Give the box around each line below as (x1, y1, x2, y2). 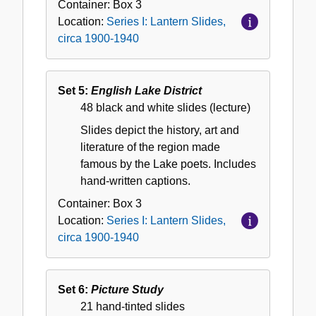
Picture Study (91, 284, 164, 296)
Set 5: (58, 85, 91, 97)
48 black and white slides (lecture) (80, 102, 250, 114)
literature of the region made (80, 141, 220, 154)
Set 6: (58, 284, 91, 296)
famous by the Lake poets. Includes (80, 158, 256, 171)
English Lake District (91, 85, 202, 97)
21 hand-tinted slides (80, 300, 185, 313)
